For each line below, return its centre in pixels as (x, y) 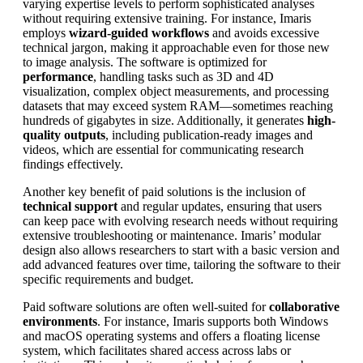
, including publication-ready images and (209, 135)
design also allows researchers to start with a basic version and (181, 250)
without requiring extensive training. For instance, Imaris (167, 18)
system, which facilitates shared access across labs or (157, 350)
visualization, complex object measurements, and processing (176, 91)
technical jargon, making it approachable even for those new (176, 47)
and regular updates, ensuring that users (220, 206)
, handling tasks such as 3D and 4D (184, 76)
